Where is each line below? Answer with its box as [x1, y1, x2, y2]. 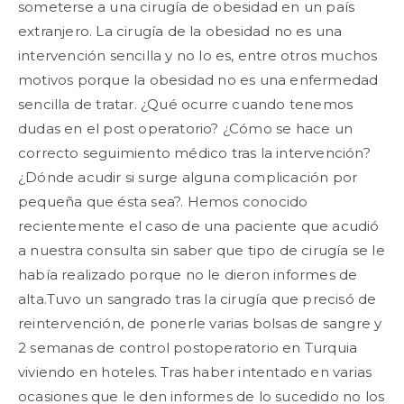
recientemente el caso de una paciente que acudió [18, 217, 380, 234]
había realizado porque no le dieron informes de [18, 266, 358, 283]
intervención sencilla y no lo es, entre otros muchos [18, 47, 378, 64]
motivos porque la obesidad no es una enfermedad [18, 71, 379, 88]
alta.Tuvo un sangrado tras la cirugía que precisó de [18, 290, 377, 308]
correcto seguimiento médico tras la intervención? [18, 144, 371, 161]
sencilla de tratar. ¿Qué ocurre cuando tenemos [18, 96, 353, 113]
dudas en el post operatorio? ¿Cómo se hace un [18, 120, 353, 137]
